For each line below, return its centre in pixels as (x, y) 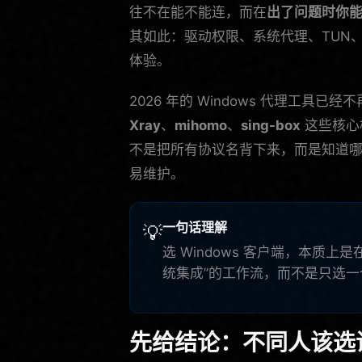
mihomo (201, 125)
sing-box (271, 125)
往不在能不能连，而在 (198, 12)
